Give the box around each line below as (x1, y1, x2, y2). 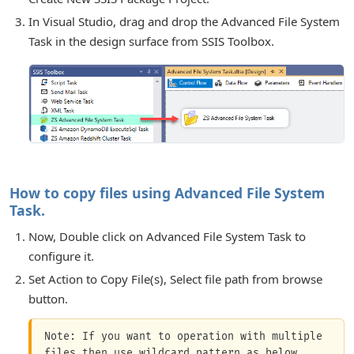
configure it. (28, 248, 94, 265)
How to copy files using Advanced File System (9, 183, 325, 202)
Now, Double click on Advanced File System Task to (28, 228, 306, 245)
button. (28, 291, 68, 307)
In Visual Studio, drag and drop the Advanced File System (28, 13, 340, 29)
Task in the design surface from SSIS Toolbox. (28, 32, 274, 49)
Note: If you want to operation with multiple (44, 330, 322, 344)
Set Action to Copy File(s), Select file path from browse (28, 271, 322, 288)
